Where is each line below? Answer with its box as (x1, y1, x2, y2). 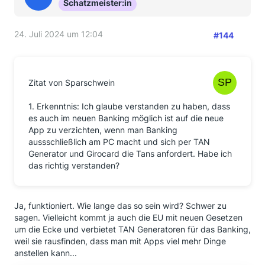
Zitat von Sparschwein (28, 77, 115, 88)
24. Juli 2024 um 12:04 (14, 29, 103, 39)
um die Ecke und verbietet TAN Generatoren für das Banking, (14, 224, 251, 234)
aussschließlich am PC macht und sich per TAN (28, 137, 210, 147)
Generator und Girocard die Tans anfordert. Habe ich (28, 148, 232, 159)
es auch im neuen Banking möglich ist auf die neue (28, 113, 224, 123)
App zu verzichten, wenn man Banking (28, 125, 177, 135)
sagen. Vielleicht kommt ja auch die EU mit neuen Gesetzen (14, 212, 243, 222)
